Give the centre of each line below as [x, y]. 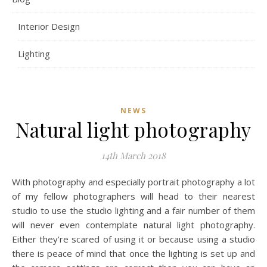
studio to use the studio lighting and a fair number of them [133, 210]
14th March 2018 [133, 156]
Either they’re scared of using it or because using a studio [133, 239]
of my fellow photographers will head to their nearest [133, 196]
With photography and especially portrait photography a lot [16, 182]
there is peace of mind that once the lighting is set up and [133, 253]
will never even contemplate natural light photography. [133, 225]
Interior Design [49, 26]
